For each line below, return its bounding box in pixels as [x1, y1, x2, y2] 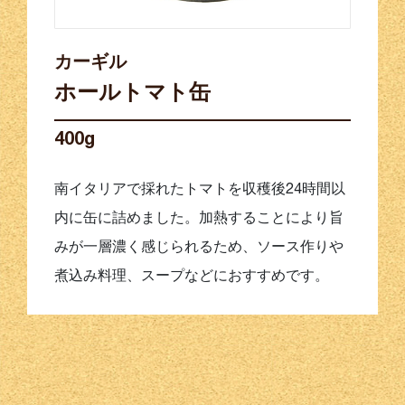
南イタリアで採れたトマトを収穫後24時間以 [54, 180, 345, 197]
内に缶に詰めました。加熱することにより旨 [54, 209, 344, 226]
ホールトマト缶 [54, 79, 211, 105]
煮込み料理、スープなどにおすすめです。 [54, 267, 329, 284]
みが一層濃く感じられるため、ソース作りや [54, 238, 344, 255]
